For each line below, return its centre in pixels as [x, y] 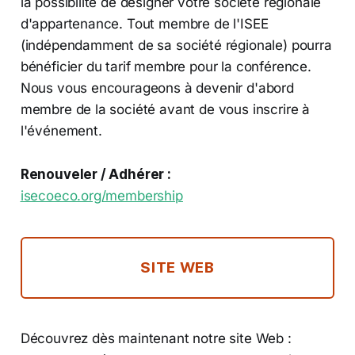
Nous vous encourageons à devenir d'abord [157, 88]
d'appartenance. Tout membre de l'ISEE [144, 24]
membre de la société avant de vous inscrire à [165, 110]
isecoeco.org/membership [101, 196]
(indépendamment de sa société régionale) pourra [176, 46]
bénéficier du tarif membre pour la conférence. [166, 67]
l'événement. [61, 131]
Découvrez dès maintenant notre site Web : [156, 339]
